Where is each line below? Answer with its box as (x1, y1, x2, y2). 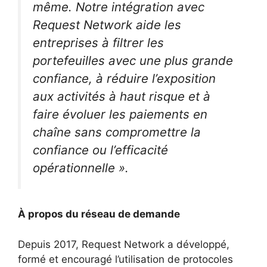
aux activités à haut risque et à (33, 88, 210, 104)
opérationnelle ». (33, 160, 129, 175)
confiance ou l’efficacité (33, 142, 168, 157)
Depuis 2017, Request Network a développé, (18, 238, 229, 250)
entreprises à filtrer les (33, 35, 164, 50)
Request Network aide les (33, 17, 181, 32)
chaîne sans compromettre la (33, 124, 201, 139)
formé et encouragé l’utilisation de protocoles (18, 253, 233, 265)
